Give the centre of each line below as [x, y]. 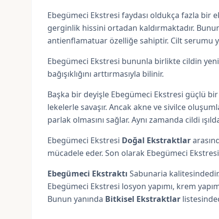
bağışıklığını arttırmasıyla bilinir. [106, 74]
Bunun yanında [76, 199]
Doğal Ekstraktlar [157, 140]
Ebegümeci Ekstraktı [88, 174]
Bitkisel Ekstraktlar [143, 199]
